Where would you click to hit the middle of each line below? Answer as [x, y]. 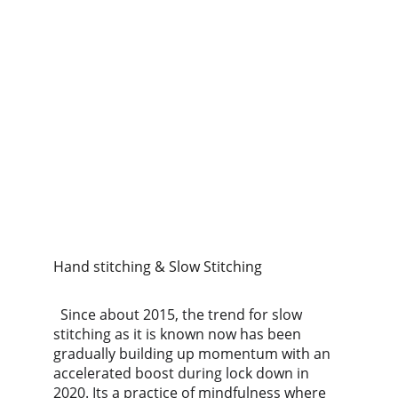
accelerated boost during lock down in [183, 373]
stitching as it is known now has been [179, 334]
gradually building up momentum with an [194, 354]
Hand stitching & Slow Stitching [158, 267]
